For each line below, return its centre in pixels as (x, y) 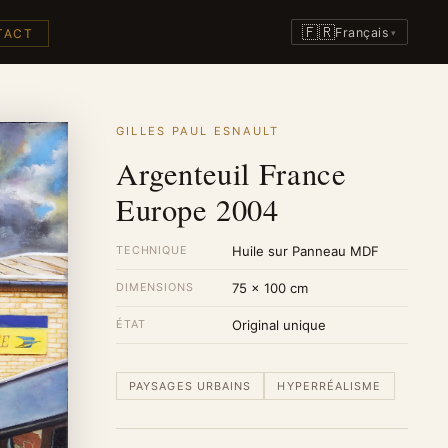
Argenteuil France (231, 173)
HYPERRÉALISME (329, 385)
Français (362, 32)
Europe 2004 (197, 209)
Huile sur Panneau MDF (305, 250)
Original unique (279, 324)
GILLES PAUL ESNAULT (198, 131)
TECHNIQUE (152, 249)
